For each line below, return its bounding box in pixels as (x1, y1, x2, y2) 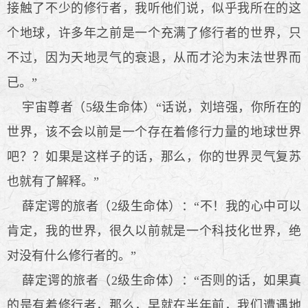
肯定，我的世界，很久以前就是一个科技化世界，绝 (7, 223, 301, 238)
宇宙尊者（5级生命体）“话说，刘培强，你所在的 (7, 100, 301, 114)
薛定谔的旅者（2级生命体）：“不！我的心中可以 (7, 199, 301, 213)
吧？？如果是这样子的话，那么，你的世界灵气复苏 (7, 149, 301, 164)
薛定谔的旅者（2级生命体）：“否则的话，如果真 (7, 273, 301, 287)
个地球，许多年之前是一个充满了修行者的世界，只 (7, 25, 301, 40)
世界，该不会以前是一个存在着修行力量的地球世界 (7, 124, 301, 139)
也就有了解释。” (7, 174, 99, 188)
